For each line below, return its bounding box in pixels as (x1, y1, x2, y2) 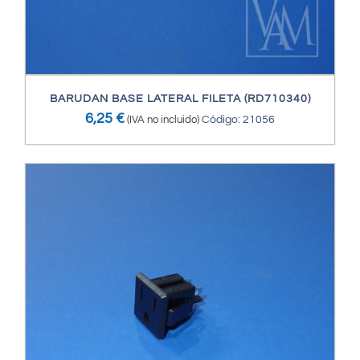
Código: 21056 (202, 114, 275, 126)
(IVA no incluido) (127, 114, 199, 126)
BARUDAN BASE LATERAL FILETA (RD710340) (49, 93, 311, 105)
